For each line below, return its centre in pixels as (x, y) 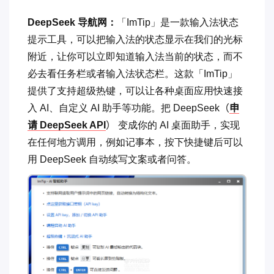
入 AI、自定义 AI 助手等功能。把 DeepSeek (124, 108)
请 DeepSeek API (67, 125)
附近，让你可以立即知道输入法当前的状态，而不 (135, 57)
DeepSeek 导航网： (72, 22)
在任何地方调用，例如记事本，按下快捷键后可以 (135, 142)
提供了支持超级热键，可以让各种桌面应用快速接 (135, 91)
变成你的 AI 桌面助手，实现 (178, 125)
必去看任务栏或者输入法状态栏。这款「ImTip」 (132, 74)
